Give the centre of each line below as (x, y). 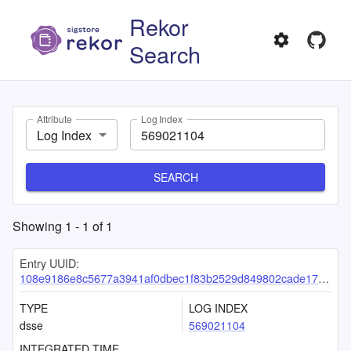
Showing (39, 226)
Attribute (54, 119)
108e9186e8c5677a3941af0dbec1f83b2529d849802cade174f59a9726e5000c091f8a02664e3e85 (169, 278)
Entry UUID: (49, 263)
